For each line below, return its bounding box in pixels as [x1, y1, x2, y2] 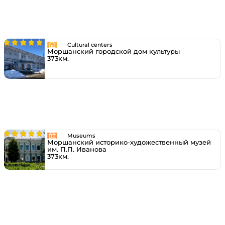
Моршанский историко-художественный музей [47, 138, 211, 146]
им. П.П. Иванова [47, 145, 106, 153]
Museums [67, 132, 95, 139]
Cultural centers [67, 41, 113, 48]
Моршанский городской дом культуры [47, 47, 180, 55]
